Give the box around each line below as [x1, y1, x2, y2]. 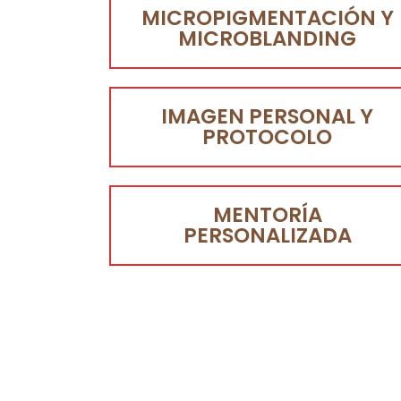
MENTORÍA [212, 200, 322, 230]
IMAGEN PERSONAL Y [161, 102, 374, 132]
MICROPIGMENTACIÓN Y [141, 4, 394, 33]
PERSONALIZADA [183, 221, 352, 251]
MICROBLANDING [178, 24, 357, 54]
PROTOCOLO [202, 123, 333, 152]
